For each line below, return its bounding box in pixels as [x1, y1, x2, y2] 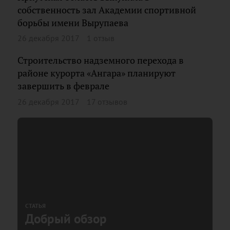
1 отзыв [87, 33, 114, 43]
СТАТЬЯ [25, 201, 46, 209]
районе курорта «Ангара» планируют [17, 67, 176, 79]
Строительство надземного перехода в [17, 54, 184, 66]
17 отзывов [87, 96, 127, 107]
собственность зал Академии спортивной [17, 4, 196, 16]
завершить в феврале [17, 80, 109, 92]
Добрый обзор [25, 210, 107, 227]
